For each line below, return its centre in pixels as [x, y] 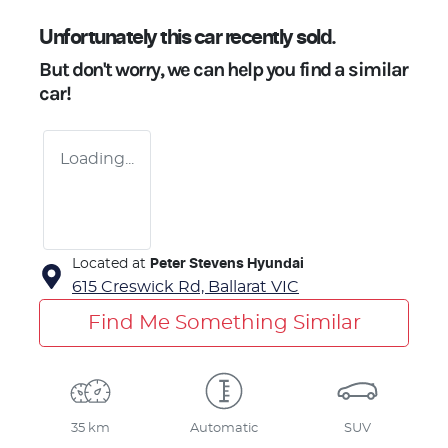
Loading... [97, 158]
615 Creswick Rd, [140, 286]
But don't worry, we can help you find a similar [223, 69]
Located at [109, 263]
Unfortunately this [116, 37]
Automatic [223, 428]
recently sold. [278, 37]
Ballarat [237, 286]
